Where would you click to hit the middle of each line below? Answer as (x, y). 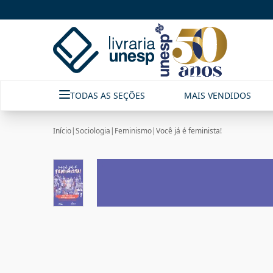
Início (62, 131)
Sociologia (93, 131)
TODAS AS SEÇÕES (108, 95)
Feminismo (133, 131)
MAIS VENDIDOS (218, 95)
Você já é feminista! (189, 131)
